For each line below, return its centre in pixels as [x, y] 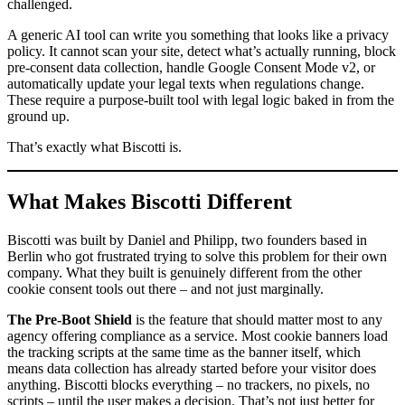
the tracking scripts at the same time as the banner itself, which [184, 352]
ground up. [38, 116]
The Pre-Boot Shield [70, 319]
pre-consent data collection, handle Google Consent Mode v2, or [191, 67]
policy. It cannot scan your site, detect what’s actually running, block [202, 51]
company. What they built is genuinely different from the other [184, 272]
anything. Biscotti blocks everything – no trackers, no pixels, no [188, 384]
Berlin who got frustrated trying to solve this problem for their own [197, 256]
